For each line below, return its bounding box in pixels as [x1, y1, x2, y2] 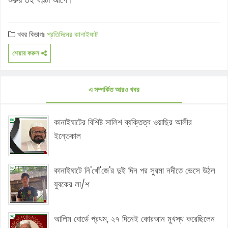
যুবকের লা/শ [54, 178, 90, 190]
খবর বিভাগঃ [15, 28, 47, 40]
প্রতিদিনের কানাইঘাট [47, 28, 98, 40]
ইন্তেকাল [54, 129, 81, 142]
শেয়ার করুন [12, 48, 41, 58]
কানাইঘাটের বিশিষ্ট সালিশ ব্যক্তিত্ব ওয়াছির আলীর [54, 116, 192, 128]
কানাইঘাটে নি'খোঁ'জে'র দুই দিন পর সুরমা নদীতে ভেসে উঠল [54, 164, 215, 177]
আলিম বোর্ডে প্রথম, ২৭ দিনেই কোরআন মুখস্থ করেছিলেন [54, 212, 215, 225]
